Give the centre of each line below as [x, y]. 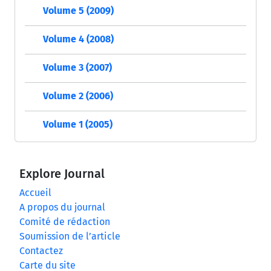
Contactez [41, 251]
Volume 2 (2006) [78, 96]
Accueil [35, 193]
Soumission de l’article [70, 237]
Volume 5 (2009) [78, 11]
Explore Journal [62, 174]
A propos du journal [62, 207]
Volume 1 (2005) [78, 125]
